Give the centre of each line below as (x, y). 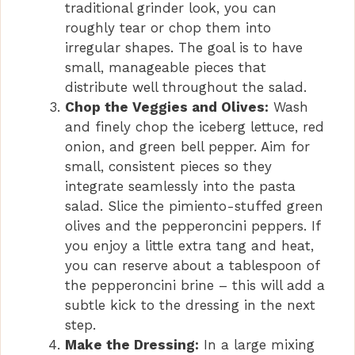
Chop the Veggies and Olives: (167, 107)
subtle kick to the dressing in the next (190, 305)
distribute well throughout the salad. (186, 88)
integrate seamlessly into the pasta (180, 187)
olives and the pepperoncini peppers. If (193, 226)
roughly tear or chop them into (168, 28)
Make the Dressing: (132, 345)
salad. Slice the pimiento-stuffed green (194, 206)
